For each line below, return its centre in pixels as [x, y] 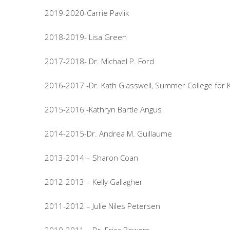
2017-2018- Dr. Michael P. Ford [99, 61]
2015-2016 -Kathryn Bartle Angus [103, 109]
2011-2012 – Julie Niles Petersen [102, 206]
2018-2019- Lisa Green [86, 37]
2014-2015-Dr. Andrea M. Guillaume [108, 133]
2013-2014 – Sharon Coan [91, 158]
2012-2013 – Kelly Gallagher [94, 182]
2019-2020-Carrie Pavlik [87, 13]
